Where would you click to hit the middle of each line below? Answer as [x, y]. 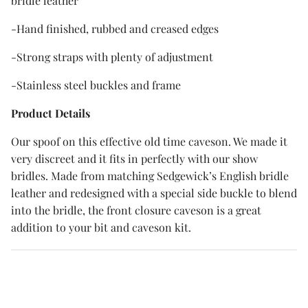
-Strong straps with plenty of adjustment [112, 56]
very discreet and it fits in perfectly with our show [134, 158]
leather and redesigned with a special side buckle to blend [154, 192]
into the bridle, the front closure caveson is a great [136, 210]
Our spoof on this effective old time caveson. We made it [149, 141]
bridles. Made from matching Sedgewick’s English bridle [150, 175]
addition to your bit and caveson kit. [101, 227]
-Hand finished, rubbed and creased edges [115, 28]
